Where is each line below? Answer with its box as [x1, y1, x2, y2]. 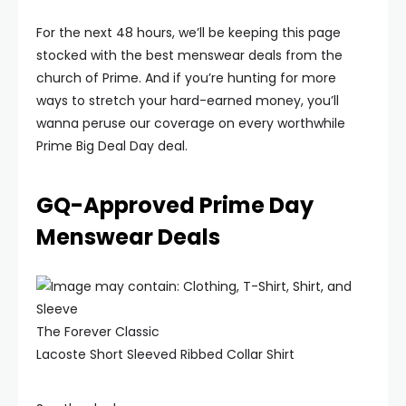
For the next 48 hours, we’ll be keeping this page [36, 24, 341, 42]
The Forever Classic [36, 323, 159, 341]
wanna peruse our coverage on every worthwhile [36, 114, 345, 132]
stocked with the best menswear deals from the [36, 46, 343, 64]
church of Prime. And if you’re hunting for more [36, 69, 336, 87]
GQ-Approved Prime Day [36, 190, 314, 220]
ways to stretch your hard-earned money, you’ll [36, 92, 339, 110]
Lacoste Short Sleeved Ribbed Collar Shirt [36, 345, 295, 363]
